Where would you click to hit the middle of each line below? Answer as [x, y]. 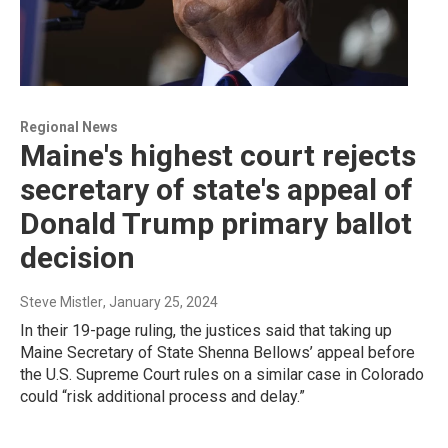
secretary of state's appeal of [216, 190]
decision [77, 258]
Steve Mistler [61, 302]
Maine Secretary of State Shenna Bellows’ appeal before [217, 353]
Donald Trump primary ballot [216, 224]
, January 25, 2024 [160, 302]
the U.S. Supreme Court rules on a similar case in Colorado [222, 375]
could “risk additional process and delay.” [162, 397]
